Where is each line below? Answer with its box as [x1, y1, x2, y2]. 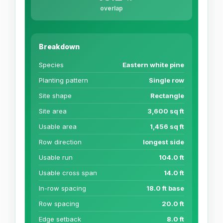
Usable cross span [39, 168, 97, 177]
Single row [149, 76, 184, 84]
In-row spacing [39, 184, 86, 192]
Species [39, 60, 64, 69]
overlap [100, 4, 123, 12]
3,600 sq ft [147, 107, 184, 115]
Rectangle [150, 91, 184, 100]
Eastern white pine [122, 60, 184, 69]
